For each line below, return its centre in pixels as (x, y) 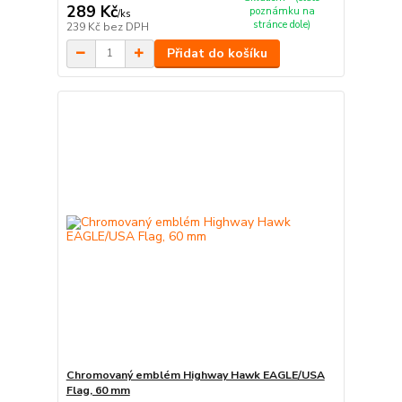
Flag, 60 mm (98, 391)
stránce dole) (282, 25)
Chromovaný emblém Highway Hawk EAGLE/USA (195, 376)
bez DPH (126, 26)
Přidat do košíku (217, 53)
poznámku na (282, 12)
